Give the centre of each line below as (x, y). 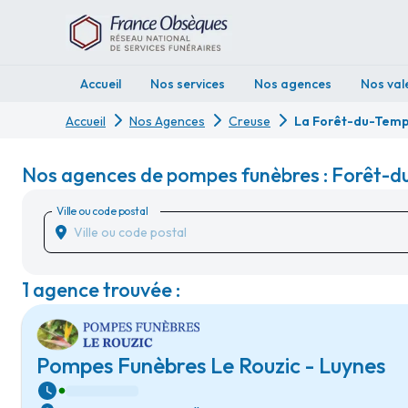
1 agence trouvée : (101, 290)
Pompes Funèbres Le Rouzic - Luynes (211, 365)
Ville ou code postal (102, 210)
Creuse (250, 121)
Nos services (188, 84)
